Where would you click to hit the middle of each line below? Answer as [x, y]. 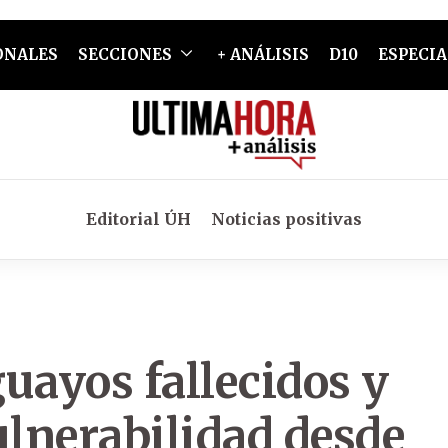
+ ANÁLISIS [262, 54]
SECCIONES [124, 54]
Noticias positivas [286, 219]
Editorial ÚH [138, 219]
